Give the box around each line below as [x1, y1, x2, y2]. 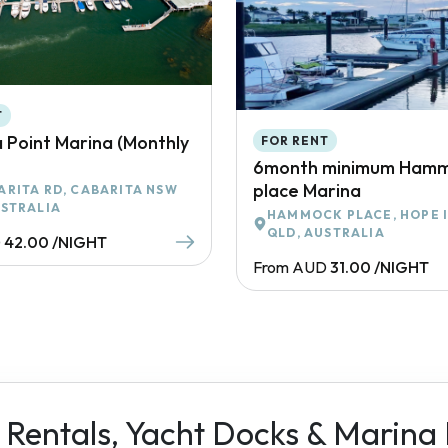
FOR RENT [261, 132, 329, 148]
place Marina [253, 178, 361, 202]
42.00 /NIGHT [4, 232, 107, 253]
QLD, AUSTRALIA [267, 224, 385, 240]
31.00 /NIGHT [330, 256, 429, 277]
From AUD [253, 256, 327, 277]
